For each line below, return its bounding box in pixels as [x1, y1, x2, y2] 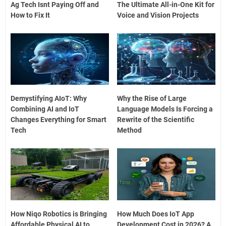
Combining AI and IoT [11, 105, 79, 114]
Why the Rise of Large [117, 94, 187, 103]
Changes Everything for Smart [11, 116, 106, 124]
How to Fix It [11, 11, 50, 19]
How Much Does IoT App [117, 209, 195, 218]
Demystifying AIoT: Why [11, 94, 87, 103]
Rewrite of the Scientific [117, 116, 195, 124]
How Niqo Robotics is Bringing [11, 209, 107, 218]
